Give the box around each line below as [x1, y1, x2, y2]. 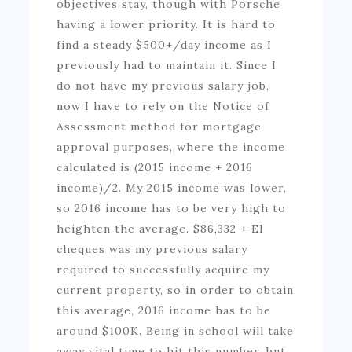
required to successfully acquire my [57, 262, 270, 277]
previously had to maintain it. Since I [57, 57, 277, 72]
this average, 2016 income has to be [57, 302, 272, 317]
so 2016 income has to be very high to [57, 200, 287, 215]
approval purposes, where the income [57, 139, 286, 154]
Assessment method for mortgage [57, 119, 262, 134]
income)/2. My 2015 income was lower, [57, 180, 288, 195]
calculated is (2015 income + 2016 [57, 159, 254, 174]
